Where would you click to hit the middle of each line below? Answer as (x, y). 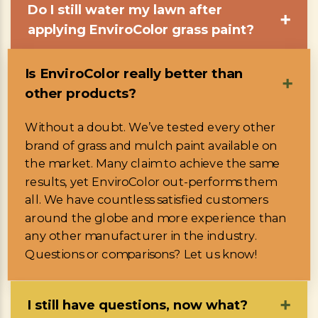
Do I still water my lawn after (125, 10)
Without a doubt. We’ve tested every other (150, 127)
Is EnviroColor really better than (134, 73)
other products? (81, 93)
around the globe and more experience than (156, 218)
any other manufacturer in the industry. (141, 236)
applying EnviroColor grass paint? (141, 29)
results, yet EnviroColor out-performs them (151, 181)
